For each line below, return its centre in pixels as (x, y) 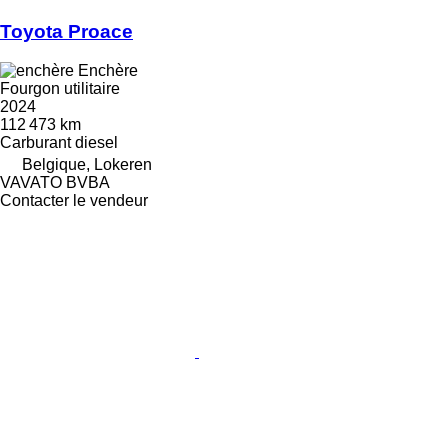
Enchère (108, 71)
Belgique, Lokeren (87, 165)
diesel (96, 143)
